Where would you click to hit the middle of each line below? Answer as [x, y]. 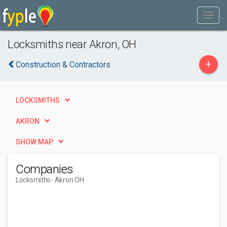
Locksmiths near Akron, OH [72, 44]
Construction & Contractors [63, 65]
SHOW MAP [34, 142]
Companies [45, 169]
